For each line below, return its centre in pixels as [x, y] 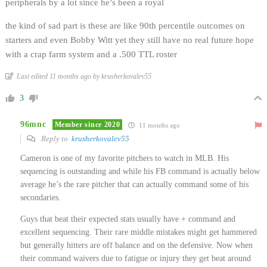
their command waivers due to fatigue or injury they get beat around [136, 258]
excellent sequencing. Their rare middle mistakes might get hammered [139, 232]
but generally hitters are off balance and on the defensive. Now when [136, 245]
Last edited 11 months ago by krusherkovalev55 [84, 76]
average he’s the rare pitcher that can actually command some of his [134, 184]
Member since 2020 [87, 125]
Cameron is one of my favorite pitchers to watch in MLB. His [125, 158]
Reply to [55, 138]
